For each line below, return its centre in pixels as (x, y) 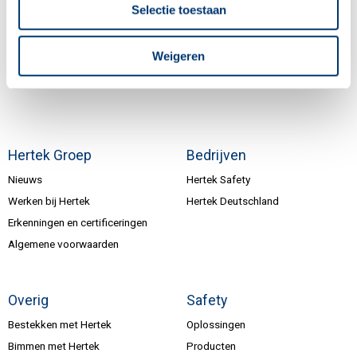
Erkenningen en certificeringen (78, 222)
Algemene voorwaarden (63, 243)
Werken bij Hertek (49, 200)
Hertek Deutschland (233, 200)
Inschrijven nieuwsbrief (82, 74)
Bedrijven (216, 155)
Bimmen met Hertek (54, 345)
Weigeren (178, 56)
